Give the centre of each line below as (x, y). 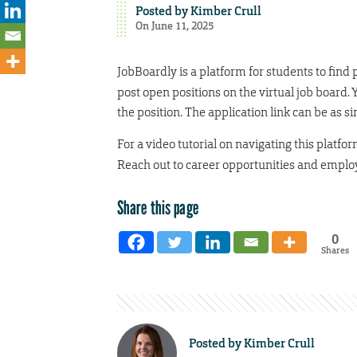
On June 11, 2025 (174, 25)
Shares (335, 250)
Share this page (158, 207)
